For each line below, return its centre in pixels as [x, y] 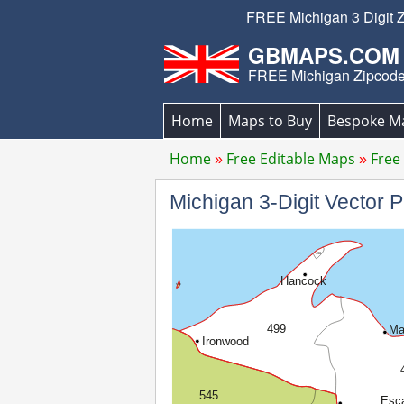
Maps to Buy [270, 121]
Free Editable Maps [291, 159]
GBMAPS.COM [324, 55]
